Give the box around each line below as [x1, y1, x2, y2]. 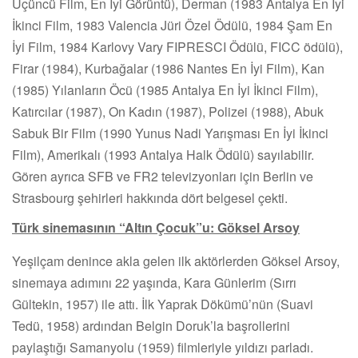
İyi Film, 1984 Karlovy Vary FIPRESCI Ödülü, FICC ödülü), [12, 37, 343, 56]
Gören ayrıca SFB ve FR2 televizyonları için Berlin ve [12, 166, 313, 185]
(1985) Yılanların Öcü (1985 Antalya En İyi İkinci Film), [12, 80, 318, 99]
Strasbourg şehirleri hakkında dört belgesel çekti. [12, 188, 288, 207]
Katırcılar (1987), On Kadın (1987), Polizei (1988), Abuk [12, 101, 324, 121]
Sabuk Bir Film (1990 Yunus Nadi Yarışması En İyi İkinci [12, 123, 328, 142]
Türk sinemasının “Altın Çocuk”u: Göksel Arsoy [12, 217, 300, 237]
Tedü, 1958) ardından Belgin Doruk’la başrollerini [12, 316, 290, 335]
